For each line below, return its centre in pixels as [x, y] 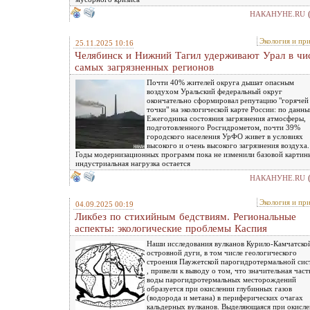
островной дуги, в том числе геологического [222, 252]
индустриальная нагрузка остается [133, 163]
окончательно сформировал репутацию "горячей [228, 100]
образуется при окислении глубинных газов [219, 288]
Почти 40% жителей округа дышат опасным [220, 82]
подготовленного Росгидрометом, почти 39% [224, 127]
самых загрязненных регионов [144, 67]
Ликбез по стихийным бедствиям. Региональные [185, 216]
